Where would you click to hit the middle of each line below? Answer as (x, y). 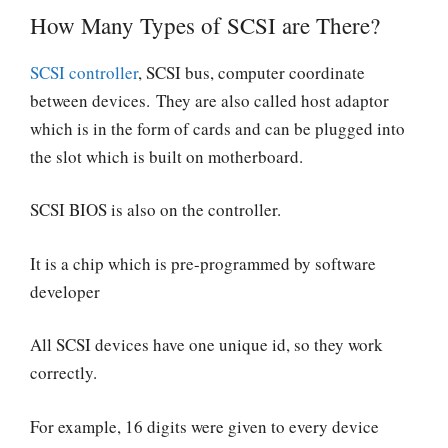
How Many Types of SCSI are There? (205, 24)
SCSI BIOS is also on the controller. (158, 210)
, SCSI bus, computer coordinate (251, 72)
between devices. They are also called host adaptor (209, 100)
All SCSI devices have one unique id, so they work (206, 345)
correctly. (66, 373)
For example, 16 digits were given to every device (204, 426)
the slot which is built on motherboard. (166, 156)
